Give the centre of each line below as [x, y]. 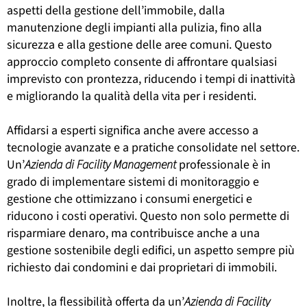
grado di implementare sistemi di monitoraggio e [133, 182]
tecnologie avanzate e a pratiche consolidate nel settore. [153, 147]
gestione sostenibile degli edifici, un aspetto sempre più [151, 250]
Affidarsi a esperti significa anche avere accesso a [133, 130]
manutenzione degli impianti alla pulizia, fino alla [134, 27]
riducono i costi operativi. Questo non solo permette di [148, 216]
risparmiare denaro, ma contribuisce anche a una [133, 233]
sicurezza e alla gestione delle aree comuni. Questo [139, 45]
